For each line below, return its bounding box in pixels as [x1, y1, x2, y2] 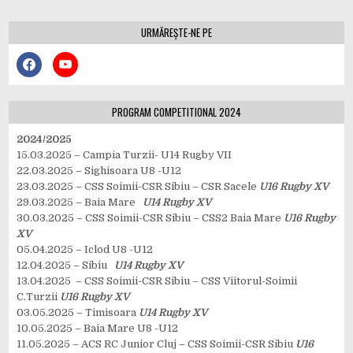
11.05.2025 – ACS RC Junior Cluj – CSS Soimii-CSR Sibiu [17, 337, 296, 350]
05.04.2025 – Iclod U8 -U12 [17, 243, 154, 255]
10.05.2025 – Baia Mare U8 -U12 [17, 321, 179, 334]
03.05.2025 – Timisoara [17, 306, 139, 318]
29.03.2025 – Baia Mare [17, 195, 143, 208]
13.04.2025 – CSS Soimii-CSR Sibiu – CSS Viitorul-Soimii [17, 274, 298, 287]
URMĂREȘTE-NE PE [141, 24, 212, 40]
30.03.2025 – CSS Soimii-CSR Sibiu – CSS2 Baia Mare [17, 211, 284, 224]
